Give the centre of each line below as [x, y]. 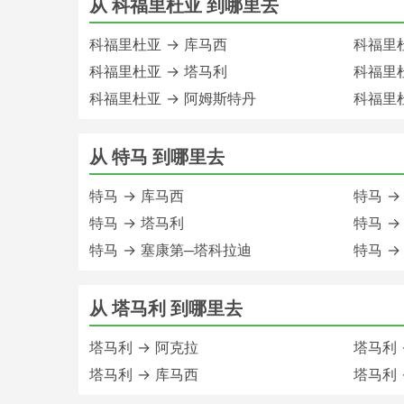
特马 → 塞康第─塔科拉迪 [170, 249]
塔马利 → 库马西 [144, 374]
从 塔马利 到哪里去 [166, 308]
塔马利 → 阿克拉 [144, 347]
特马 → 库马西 [137, 195]
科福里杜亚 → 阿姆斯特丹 [173, 98]
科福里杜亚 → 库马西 [158, 44]
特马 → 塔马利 [137, 222]
